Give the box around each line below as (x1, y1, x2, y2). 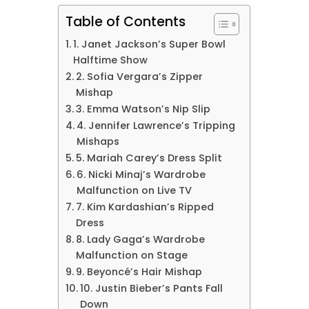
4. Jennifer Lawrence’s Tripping (77, 119, 236, 133)
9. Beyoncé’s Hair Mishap (76, 265, 203, 279)
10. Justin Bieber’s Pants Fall (80, 281, 223, 296)
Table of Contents (66, 12, 186, 32)
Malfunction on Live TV (77, 183, 192, 198)
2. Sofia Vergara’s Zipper (76, 70, 203, 84)
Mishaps (77, 134, 120, 149)
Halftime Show (73, 53, 148, 68)
